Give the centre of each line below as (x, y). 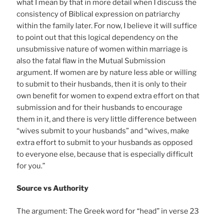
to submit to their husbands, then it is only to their (102, 84)
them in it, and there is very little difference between (107, 119)
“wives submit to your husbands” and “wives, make (103, 131)
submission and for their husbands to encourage (100, 107)
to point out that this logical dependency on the (98, 37)
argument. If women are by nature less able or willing (107, 72)
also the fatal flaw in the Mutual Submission (91, 61)
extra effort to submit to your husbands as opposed (105, 142)
